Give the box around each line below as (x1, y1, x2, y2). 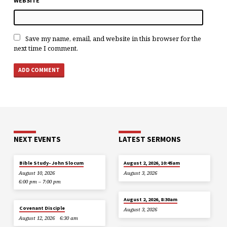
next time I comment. (13, 43, 78, 53)
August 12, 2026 (19, 215, 55, 222)
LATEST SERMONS (118, 134, 181, 144)
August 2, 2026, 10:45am (124, 159, 180, 166)
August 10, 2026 (19, 170, 55, 177)
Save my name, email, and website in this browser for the (25, 33, 201, 43)
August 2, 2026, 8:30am (124, 196, 178, 203)
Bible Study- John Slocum (19, 159, 84, 166)
